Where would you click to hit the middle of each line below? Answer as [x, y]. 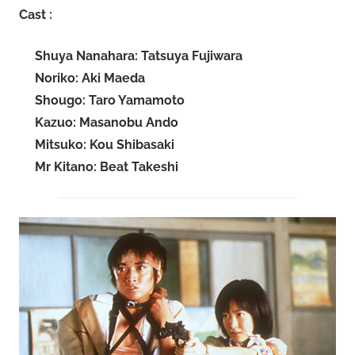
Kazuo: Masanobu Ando [107, 123]
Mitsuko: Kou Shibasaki [105, 145]
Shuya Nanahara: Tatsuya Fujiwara [139, 56]
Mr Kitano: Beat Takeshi [107, 167]
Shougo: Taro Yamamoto [110, 101]
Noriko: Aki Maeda [90, 78]
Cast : [36, 15]
